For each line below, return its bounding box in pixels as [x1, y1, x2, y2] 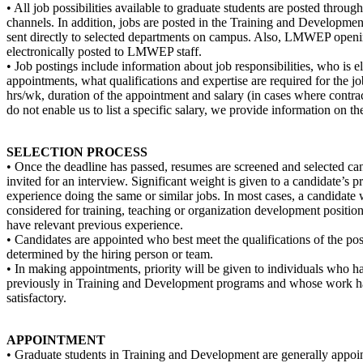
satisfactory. [6, 290, 66, 305]
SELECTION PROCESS [6, 144, 147, 159]
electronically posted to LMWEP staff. [6, 44, 202, 58]
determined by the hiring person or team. [6, 246, 213, 261]
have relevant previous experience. [6, 217, 183, 232]
